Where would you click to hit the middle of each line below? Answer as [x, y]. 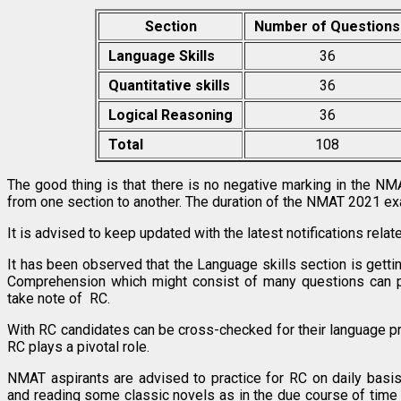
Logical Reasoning [171, 115]
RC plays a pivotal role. [78, 346]
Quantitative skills [170, 85]
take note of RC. [59, 298]
